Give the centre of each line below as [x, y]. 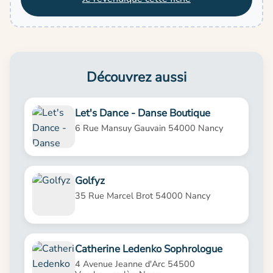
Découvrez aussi [136, 77]
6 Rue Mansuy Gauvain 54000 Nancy [149, 128]
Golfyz [90, 181]
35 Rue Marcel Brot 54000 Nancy [142, 196]
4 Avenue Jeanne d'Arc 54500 [135, 264]
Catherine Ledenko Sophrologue [148, 249]
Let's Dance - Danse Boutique [142, 113]
